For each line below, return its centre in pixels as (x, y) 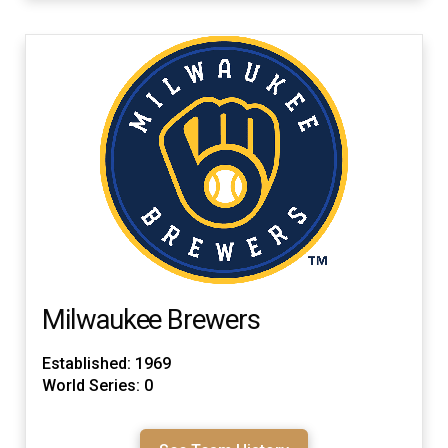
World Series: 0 (97, 385)
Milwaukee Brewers (151, 320)
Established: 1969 (106, 363)
